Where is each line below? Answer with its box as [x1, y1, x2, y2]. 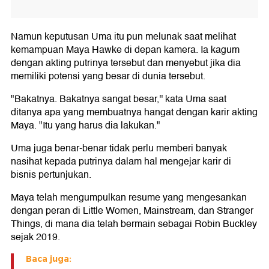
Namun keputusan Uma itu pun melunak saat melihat [11, 29, 236, 44]
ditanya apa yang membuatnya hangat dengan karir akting [11, 104, 258, 120]
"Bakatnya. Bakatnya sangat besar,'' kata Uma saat [11, 91, 226, 107]
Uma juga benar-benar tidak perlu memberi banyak [11, 141, 227, 156]
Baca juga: [26, 253, 71, 264]
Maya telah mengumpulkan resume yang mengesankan [11, 190, 247, 205]
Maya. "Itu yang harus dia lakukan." [11, 118, 160, 133]
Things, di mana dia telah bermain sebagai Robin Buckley [11, 216, 257, 232]
